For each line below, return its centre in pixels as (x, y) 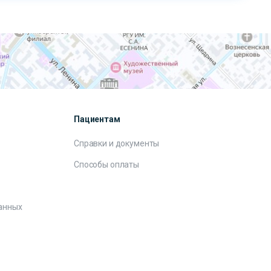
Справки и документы (117, 143)
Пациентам (97, 119)
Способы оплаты (107, 165)
